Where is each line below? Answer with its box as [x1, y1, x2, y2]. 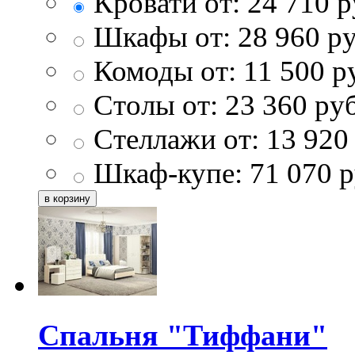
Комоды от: [94, 55, 236, 88]
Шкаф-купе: [94, 157, 242, 190]
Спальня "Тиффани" [38, 318, 327, 352]
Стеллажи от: [94, 123, 259, 156]
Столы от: [94, 89, 218, 122]
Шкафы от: [94, 21, 231, 54]
